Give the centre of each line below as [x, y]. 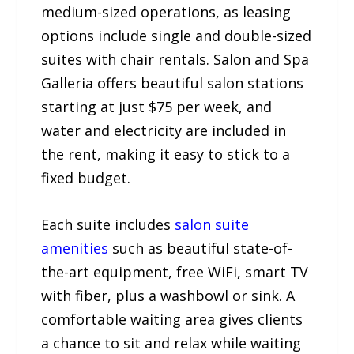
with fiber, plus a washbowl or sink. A [168, 296]
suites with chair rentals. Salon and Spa [175, 60]
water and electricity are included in [164, 131]
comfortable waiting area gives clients [172, 320]
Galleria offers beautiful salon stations [173, 83]
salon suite [212, 225]
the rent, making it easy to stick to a [166, 154]
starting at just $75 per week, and [157, 107]
